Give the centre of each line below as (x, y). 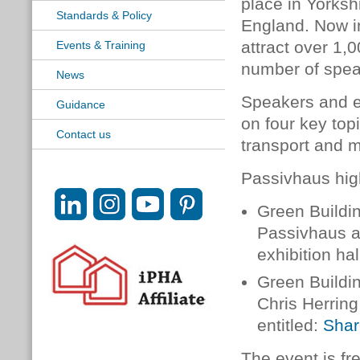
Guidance (81, 104)
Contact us (84, 134)
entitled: (290, 325)
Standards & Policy (104, 15)
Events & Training (101, 45)
